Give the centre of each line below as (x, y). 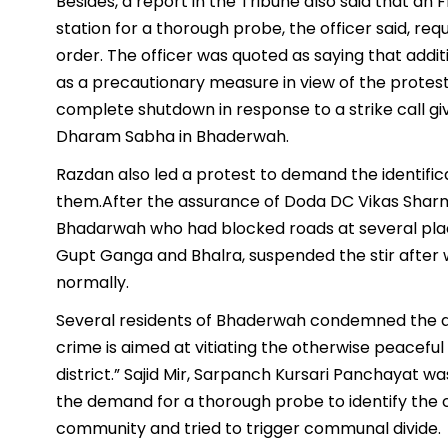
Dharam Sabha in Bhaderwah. (172, 137)
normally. (92, 283)
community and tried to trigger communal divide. (248, 429)
